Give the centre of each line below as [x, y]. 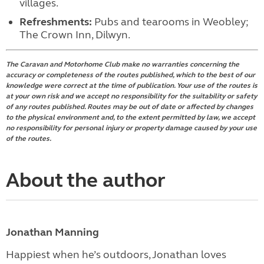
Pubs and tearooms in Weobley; [170, 22]
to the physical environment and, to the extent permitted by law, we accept [131, 117]
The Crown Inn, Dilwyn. [75, 34]
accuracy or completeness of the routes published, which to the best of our [131, 75]
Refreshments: [55, 22]
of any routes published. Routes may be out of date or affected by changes [130, 106]
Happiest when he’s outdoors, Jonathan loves [116, 254]
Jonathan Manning [52, 232]
